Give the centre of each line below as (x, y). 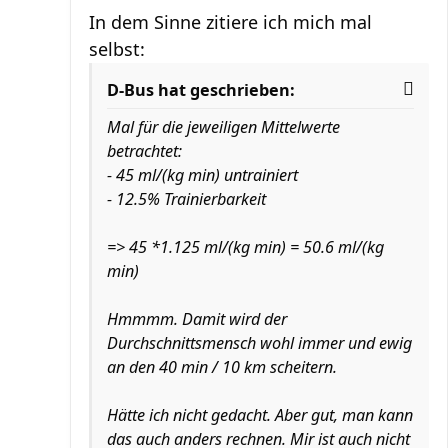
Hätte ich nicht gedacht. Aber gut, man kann (260, 415)
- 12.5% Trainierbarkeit (186, 199)
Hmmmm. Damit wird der (197, 319)
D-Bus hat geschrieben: (201, 90)
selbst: (117, 49)
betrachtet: (144, 151)
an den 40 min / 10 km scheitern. (222, 367)
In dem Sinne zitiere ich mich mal (230, 22)
